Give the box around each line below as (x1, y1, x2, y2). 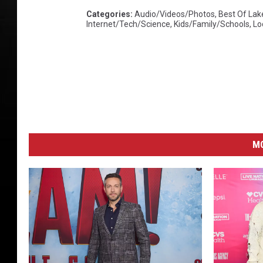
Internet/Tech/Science (86, 19, 170, 29)
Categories (86, 9, 130, 19)
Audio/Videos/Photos (134, 9, 215, 19)
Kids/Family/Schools (174, 19, 249, 29)
